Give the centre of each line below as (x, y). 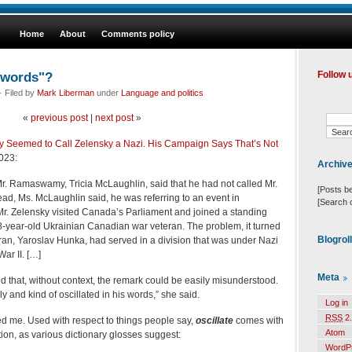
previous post (59, 117)
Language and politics (162, 92)
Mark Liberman (66, 92)
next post (114, 117)
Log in (337, 303)
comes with (258, 320)
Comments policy (138, 34)
